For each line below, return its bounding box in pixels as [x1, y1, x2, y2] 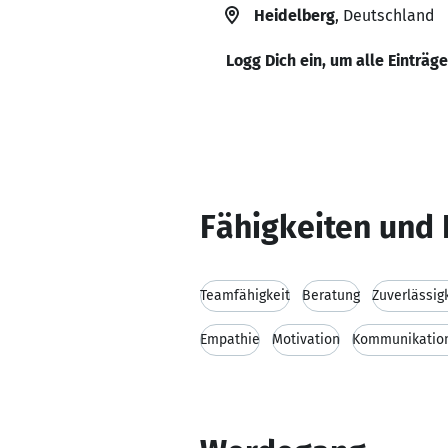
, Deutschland [335, 6, 434, 25]
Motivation [272, 331, 340, 348]
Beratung [302, 287, 360, 304]
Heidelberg [254, 6, 335, 25]
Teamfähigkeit [200, 287, 290, 304]
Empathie [200, 331, 260, 348]
